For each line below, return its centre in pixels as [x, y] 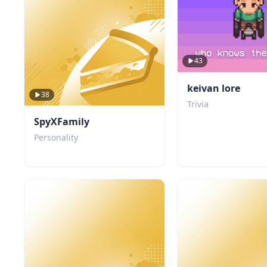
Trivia [198, 104]
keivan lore [213, 88]
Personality [56, 138]
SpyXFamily [62, 122]
